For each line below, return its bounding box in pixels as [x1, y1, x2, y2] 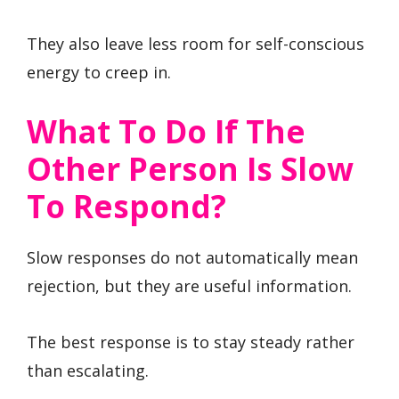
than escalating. [27, 359, 149, 381]
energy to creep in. [27, 61, 171, 83]
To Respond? [27, 185, 226, 228]
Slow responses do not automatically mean [27, 247, 358, 269]
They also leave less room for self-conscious [27, 32, 364, 54]
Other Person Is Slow [27, 148, 354, 191]
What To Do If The [27, 110, 305, 153]
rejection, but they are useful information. [27, 275, 352, 297]
